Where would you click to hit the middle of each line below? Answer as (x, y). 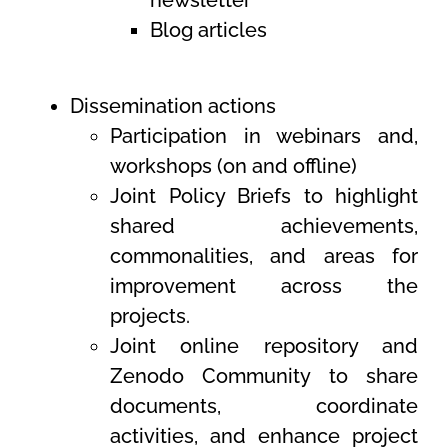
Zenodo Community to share (264, 376)
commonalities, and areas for (264, 256)
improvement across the (264, 286)
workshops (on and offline (230, 166)
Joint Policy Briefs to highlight (264, 196)
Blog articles (208, 30)
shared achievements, (264, 226)
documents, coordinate (264, 406)
